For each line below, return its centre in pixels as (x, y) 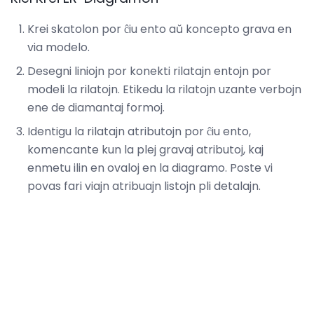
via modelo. (59, 48)
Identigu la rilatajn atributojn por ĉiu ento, (139, 132)
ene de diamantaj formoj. (96, 108)
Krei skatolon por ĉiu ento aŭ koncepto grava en (159, 29)
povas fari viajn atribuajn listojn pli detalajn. (144, 186)
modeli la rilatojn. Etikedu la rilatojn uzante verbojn (164, 90)
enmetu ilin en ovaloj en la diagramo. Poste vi (150, 168)
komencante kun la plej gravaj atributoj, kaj (145, 150)
